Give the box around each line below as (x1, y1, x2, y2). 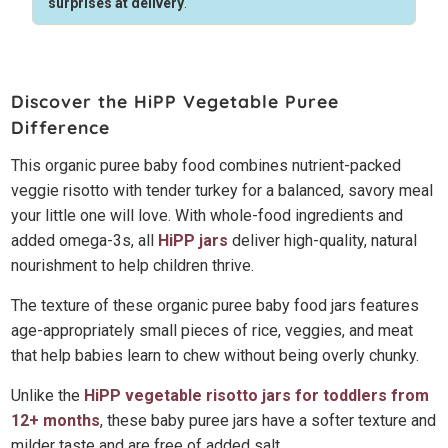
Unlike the (11, 385, 85, 405)
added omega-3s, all (11, 230, 159, 250)
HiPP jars (158, 230, 229, 250)
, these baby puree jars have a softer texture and (100, 410, 437, 430)
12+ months (11, 410, 101, 430)
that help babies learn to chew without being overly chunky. (11, 345, 420, 365)
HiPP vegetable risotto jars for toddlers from (84, 385, 430, 405)
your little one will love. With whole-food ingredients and (11, 205, 404, 225)
